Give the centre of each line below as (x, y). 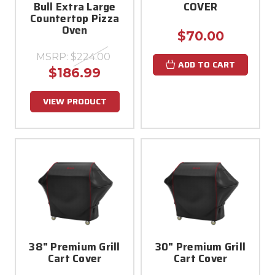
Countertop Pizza (75, 18)
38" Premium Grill (75, 246)
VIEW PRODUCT (75, 101)
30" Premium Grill (200, 246)
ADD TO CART (207, 64)
